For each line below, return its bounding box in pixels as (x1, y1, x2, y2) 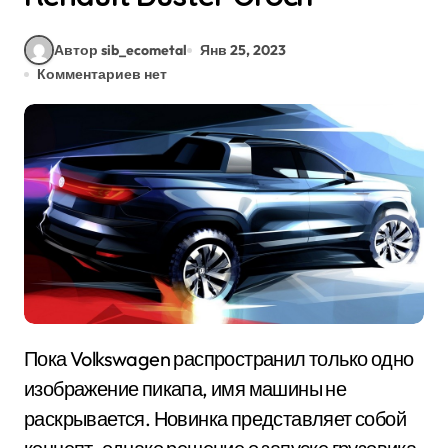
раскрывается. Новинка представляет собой (24, 406, 406, 432)
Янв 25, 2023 (200, 40, 286, 59)
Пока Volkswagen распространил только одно (24, 346, 38, 372)
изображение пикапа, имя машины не (24, 376, 347, 402)
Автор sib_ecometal (54, 40, 187, 59)
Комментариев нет (37, 65, 167, 83)
